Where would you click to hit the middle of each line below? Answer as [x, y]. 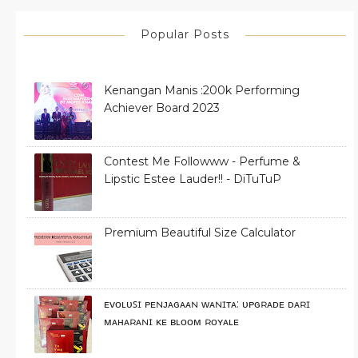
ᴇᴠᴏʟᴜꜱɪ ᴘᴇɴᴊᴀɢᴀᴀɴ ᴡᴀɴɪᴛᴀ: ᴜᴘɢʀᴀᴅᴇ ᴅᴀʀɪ [207, 303]
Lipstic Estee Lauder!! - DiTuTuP [193, 179]
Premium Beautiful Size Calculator [200, 232]
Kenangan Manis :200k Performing [202, 90]
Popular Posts [185, 34]
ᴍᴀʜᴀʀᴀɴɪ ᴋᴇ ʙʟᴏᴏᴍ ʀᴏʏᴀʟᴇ [171, 321]
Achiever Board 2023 [162, 107]
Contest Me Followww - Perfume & [202, 161]
